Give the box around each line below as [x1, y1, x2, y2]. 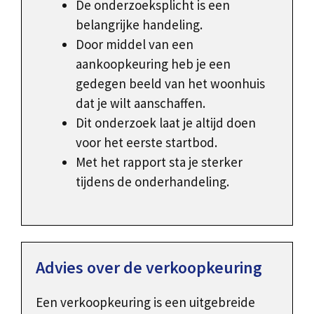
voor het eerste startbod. [76, 133, 217, 151]
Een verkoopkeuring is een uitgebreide [36, 294, 255, 311]
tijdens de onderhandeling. [76, 172, 229, 190]
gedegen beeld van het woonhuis [76, 74, 265, 92]
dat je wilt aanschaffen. [76, 94, 205, 111]
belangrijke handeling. [76, 15, 203, 33]
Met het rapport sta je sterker [76, 153, 243, 170]
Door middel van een [76, 35, 193, 53]
